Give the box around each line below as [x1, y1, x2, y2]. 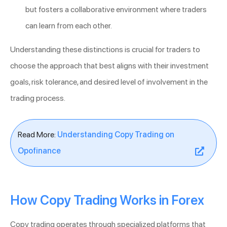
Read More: [18, 130, 57, 140]
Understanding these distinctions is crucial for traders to [10, 45, 200, 55]
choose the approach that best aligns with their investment [10, 61, 209, 71]
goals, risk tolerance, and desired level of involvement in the [10, 77, 208, 87]
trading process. [10, 93, 65, 103]
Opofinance [18, 146, 61, 156]
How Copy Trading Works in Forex [10, 193, 204, 208]
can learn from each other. [25, 21, 112, 31]
